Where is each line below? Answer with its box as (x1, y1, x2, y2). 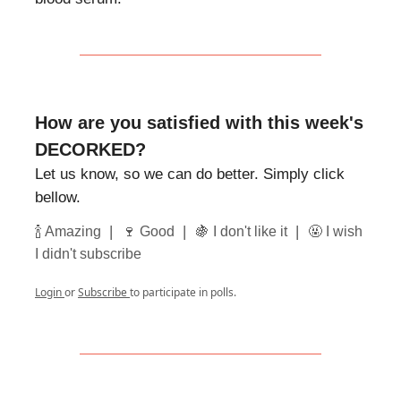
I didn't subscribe (35, 246, 141, 262)
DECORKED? (35, 140, 146, 160)
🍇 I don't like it (195, 224, 291, 240)
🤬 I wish (308, 224, 363, 240)
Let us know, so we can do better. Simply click (35, 166, 345, 183)
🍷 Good (122, 224, 178, 240)
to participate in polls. (130, 285, 236, 301)
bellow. (35, 189, 81, 207)
